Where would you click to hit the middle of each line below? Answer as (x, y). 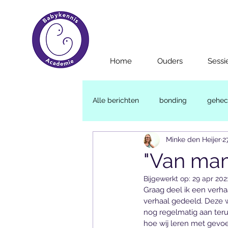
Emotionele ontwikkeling (153, 141)
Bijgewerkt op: (168, 178)
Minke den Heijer (193, 140)
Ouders (170, 61)
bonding (173, 101)
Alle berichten (116, 101)
